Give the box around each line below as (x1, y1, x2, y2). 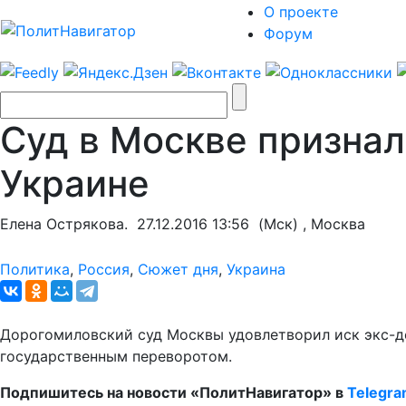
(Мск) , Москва (249, 214, 365, 233)
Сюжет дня (138, 259, 218, 278)
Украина (227, 259, 285, 278)
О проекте (264, 3, 338, 21)
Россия (78, 259, 130, 278)
